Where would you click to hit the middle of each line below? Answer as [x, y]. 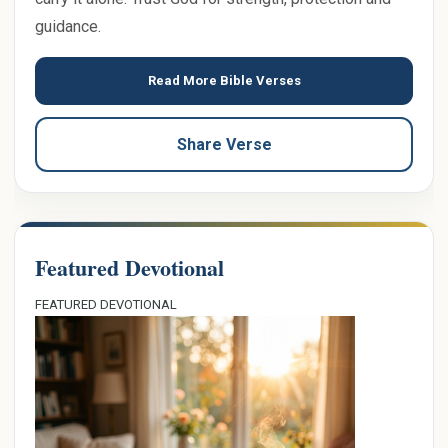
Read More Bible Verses [224, 80]
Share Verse [224, 144]
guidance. [68, 26]
